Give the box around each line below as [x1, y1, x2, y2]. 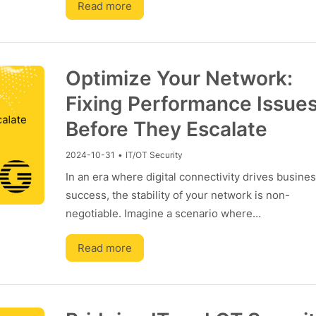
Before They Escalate [65, 117, 267, 141]
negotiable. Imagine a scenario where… [65, 207, 261, 220]
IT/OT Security [125, 150, 183, 160]
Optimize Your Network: [65, 66, 293, 90]
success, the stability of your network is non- [65, 188, 290, 202]
